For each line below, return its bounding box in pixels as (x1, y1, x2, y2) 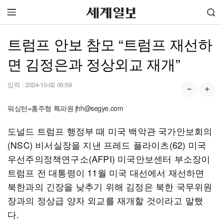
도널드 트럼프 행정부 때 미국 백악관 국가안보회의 (7, 124, 213, 137)
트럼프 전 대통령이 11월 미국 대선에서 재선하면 (7, 166, 205, 179)
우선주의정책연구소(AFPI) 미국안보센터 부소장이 (7, 152, 211, 165)
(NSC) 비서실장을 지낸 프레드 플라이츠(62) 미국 (7, 138, 206, 151)
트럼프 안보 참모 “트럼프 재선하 (7, 34, 213, 54)
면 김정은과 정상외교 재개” (7, 54, 180, 74)
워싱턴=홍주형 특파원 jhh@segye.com (7, 103, 123, 113)
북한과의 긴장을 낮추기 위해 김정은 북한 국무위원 (7, 180, 213, 193)
